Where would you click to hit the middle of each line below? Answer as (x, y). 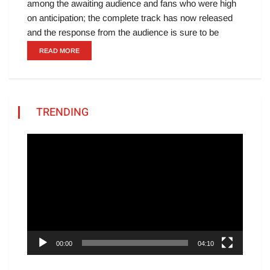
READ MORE (59, 50)
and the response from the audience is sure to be (123, 32)
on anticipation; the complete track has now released (130, 17)
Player (39, 154)
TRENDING (62, 112)
